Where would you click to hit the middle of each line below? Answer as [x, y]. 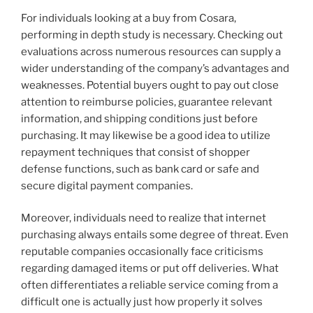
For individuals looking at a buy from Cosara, [129, 18]
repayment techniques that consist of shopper [136, 152]
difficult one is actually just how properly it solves [142, 302]
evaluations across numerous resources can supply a [151, 51]
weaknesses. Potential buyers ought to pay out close [150, 85]
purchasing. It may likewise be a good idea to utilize [146, 135]
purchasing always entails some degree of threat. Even [155, 235]
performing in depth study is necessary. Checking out [152, 35]
